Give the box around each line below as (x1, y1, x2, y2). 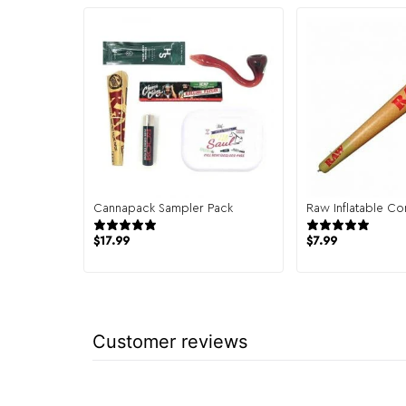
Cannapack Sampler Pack (93, 201, 233, 214)
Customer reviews (92, 330, 247, 353)
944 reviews (168, 217, 241, 233)
